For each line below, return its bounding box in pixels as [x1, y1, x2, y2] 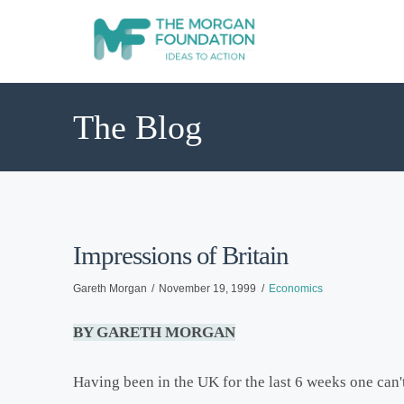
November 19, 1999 [159, 281, 257, 295]
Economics [269, 281, 324, 295]
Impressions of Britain [72, 240, 289, 270]
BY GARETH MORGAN [72, 323, 235, 341]
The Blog [72, 108, 202, 146]
